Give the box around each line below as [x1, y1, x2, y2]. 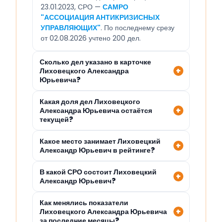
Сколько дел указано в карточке [40, 57, 151, 67]
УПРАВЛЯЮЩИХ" [41, 23, 101, 33]
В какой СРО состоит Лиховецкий [40, 167, 157, 177]
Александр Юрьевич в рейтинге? [40, 145, 155, 156]
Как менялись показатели [40, 198, 128, 208]
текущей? [40, 114, 73, 125]
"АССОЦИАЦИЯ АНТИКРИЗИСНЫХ [41, 12, 160, 23]
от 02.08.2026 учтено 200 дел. [41, 33, 141, 44]
